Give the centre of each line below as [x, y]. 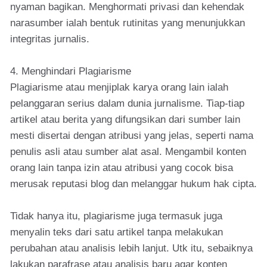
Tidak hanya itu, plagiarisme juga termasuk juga [116, 216]
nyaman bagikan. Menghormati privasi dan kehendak [127, 7]
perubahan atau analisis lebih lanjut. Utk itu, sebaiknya [131, 248]
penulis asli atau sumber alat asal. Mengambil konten [128, 152]
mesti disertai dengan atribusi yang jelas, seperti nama [132, 136]
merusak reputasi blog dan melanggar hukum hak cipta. [133, 184]
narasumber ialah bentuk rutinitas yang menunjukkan [128, 23]
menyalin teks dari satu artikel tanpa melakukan [117, 232]
